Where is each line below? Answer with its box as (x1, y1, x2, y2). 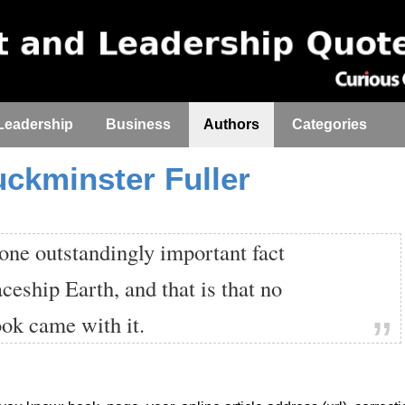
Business (106, 117, 171, 132)
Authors (203, 117, 259, 132)
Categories (292, 117, 367, 132)
